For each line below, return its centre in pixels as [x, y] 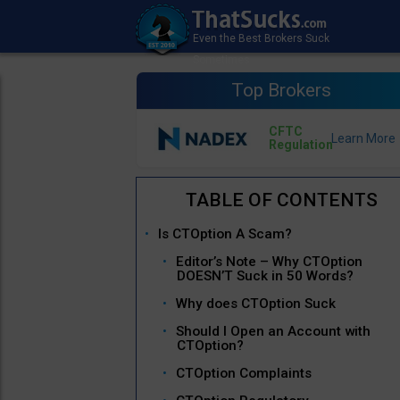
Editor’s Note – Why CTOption [269, 262]
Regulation [300, 145]
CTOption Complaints [244, 374]
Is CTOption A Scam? [225, 234]
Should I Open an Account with [273, 332]
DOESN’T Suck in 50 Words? [265, 276]
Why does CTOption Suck [256, 304]
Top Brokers [282, 90]
